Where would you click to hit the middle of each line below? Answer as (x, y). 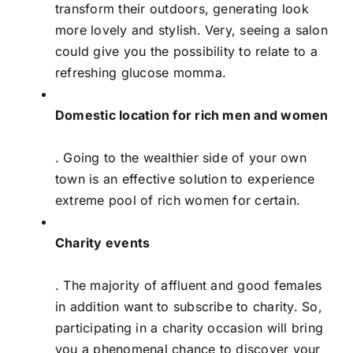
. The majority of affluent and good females (189, 285)
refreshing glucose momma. (141, 72)
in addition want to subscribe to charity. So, (189, 306)
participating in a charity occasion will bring (190, 327)
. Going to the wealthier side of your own (181, 157)
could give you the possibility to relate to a (186, 51)
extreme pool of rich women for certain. (178, 200)
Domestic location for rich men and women (192, 115)
